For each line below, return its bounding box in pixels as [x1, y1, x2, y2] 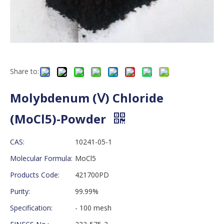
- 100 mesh [75, 202, 111, 212]
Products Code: [10, 169, 59, 179]
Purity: [10, 186, 30, 196]
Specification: [10, 202, 52, 212]
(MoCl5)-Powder [10, 110, 109, 127]
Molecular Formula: [10, 153, 72, 163]
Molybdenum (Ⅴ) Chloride [10, 89, 163, 106]
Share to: [10, 66, 39, 76]
